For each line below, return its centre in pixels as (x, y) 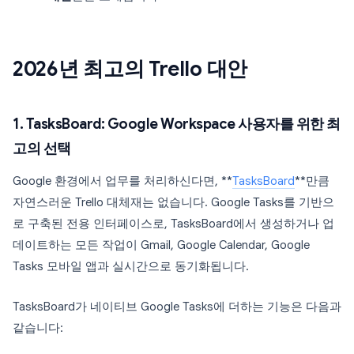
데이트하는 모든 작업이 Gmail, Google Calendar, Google (161, 245)
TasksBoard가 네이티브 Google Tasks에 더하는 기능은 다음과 (177, 307)
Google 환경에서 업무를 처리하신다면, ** (122, 181)
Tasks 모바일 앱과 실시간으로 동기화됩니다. (131, 266)
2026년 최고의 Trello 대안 (130, 69)
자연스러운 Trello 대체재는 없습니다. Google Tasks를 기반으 (173, 202)
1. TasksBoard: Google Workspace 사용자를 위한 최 (177, 124)
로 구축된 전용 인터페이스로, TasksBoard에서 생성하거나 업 (173, 224)
